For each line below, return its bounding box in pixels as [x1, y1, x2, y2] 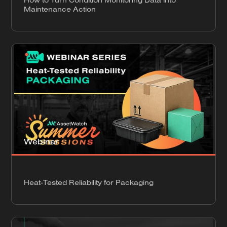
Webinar [24, 136, 59, 146]
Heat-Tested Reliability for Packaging [24, 177, 154, 187]
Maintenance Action [24, 4, 96, 14]
